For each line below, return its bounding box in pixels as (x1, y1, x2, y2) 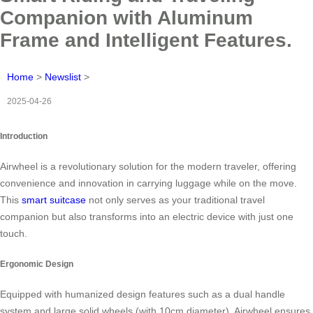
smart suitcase (22, 194, 86, 206)
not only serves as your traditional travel (86, 194, 265, 206)
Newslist (45, 71, 81, 82)
